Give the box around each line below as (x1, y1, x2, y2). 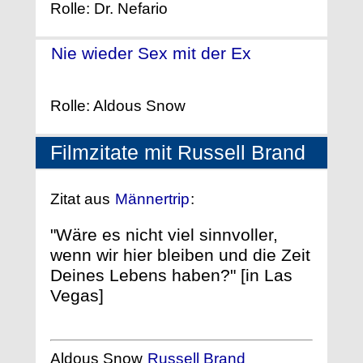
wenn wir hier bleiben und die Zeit (50, 246, 310, 265)
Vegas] (50, 286, 104, 305)
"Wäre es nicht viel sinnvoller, (50, 225, 278, 245)
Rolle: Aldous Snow (50, 96, 186, 114)
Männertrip (115, 190, 190, 207)
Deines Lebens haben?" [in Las (50, 266, 293, 285)
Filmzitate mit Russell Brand (50, 142, 305, 164)
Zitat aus (50, 190, 114, 207)
